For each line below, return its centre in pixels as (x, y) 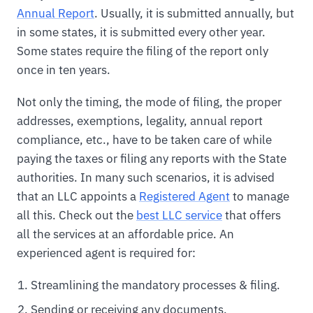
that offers (252, 215)
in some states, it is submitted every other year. (141, 32)
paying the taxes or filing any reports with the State (152, 158)
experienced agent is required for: (106, 253)
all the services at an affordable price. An (125, 234)
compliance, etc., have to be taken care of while (144, 139)
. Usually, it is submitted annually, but (194, 13)
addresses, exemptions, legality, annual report (140, 121)
